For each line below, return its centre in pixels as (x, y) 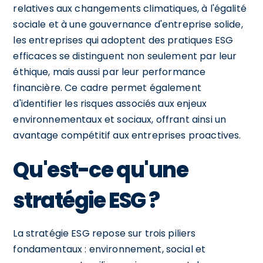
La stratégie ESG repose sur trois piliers (104, 233)
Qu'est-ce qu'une (101, 170)
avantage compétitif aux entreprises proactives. (127, 135)
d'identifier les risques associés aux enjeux (110, 103)
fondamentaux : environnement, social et (109, 249)
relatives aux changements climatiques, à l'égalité (130, 8)
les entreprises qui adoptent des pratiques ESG (123, 40)
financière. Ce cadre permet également (107, 87)
